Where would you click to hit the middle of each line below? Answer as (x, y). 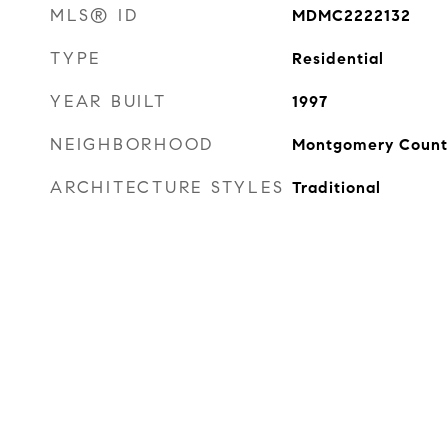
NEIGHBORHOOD (132, 144)
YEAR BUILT (108, 101)
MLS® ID (94, 15)
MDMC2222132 (351, 15)
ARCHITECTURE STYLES (167, 187)
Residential (337, 58)
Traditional (336, 187)
